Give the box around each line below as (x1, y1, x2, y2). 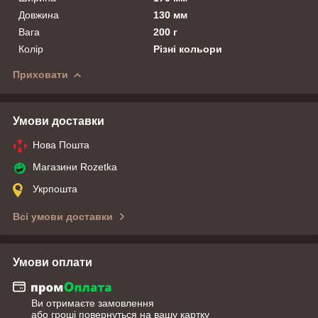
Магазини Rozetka (33, 160, 117, 172)
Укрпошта (33, 182, 77, 194)
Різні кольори (153, 43, 223, 55)
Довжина (18, 9, 59, 21)
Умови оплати (13, 256, 92, 268)
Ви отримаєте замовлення (31, 297, 154, 309)
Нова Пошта (33, 138, 89, 150)
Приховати (13, 68, 68, 80)
